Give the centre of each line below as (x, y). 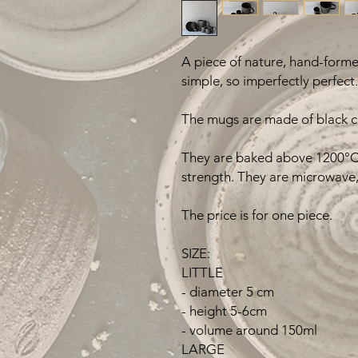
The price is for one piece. (257, 215)
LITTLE (202, 273)
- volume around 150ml (249, 330)
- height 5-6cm (224, 311)
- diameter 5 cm (228, 292)
